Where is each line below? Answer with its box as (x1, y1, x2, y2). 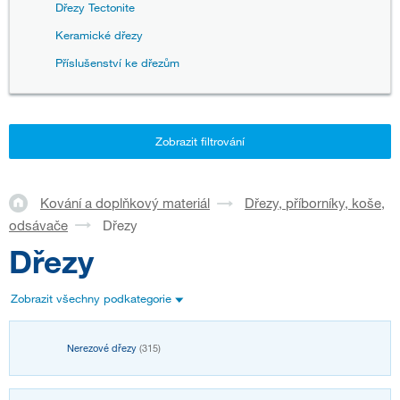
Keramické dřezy (55, 28, 143, 43)
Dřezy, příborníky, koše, (245, 195, 385, 212)
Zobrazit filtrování (155, 134, 245, 149)
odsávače (9, 216, 68, 233)
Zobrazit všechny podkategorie (11, 291, 171, 306)
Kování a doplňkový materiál (40, 195, 210, 212)
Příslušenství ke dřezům (55, 55, 179, 71)
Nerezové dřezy (67, 342, 139, 355)
